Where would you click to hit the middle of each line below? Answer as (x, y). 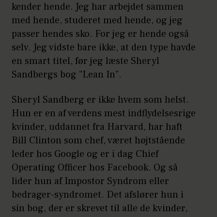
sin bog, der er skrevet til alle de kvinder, (100, 208)
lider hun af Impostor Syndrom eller (90, 181)
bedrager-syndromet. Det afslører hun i (98, 194)
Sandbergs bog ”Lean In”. (67, 74)
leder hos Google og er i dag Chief (85, 154)
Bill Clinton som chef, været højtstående (98, 140)
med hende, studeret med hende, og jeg (97, 20)
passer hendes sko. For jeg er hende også (100, 34)
